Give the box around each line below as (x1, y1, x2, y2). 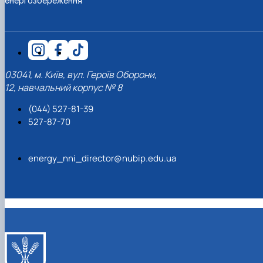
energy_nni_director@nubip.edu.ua (28, 152, 176, 165)
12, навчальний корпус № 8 (5, 81, 122, 95)
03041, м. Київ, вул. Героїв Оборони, (5, 68, 157, 82)
